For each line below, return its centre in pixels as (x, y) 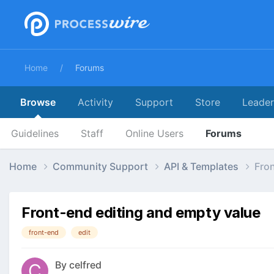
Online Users (154, 133)
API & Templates (202, 166)
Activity (95, 102)
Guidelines (35, 133)
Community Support (102, 166)
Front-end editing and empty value (141, 212)
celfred (85, 265)
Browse (38, 102)
